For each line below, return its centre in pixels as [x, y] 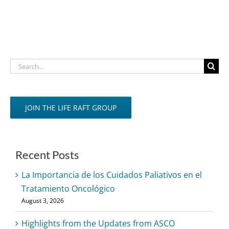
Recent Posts [47, 155]
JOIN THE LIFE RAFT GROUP [71, 108]
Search [23, 65]
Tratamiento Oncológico [68, 189]
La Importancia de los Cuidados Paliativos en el [112, 175]
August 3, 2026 [43, 201]
